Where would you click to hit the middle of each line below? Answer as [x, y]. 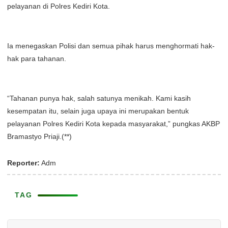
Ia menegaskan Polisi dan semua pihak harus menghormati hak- [111, 46]
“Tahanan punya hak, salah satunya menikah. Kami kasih [99, 98]
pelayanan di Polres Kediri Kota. [59, 6]
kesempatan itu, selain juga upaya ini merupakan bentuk [98, 111]
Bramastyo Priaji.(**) [39, 136]
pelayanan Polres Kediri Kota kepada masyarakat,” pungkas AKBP [113, 124]
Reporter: [23, 163]
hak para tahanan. [37, 59]
